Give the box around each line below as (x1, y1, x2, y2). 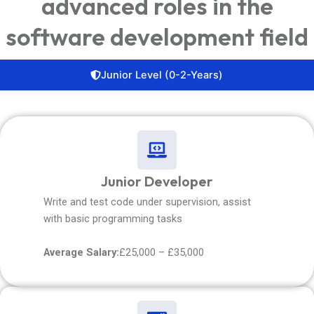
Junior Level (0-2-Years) (100, 68, 224, 81)
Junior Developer (101, 172, 213, 191)
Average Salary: (43, 246, 119, 259)
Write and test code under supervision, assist (43, 196, 251, 209)
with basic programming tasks (43, 212, 182, 226)
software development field (6, 21, 308, 52)
